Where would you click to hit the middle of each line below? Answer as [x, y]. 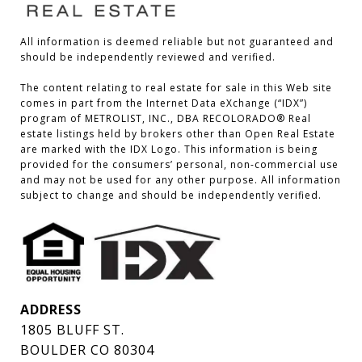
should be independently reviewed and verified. [148, 57]
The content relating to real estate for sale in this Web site [176, 88]
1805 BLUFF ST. [72, 330]
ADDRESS [51, 310]
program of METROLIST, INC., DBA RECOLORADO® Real [166, 119]
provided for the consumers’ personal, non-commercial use [179, 165]
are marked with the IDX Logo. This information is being [169, 149]
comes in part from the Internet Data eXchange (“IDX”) [164, 103]
